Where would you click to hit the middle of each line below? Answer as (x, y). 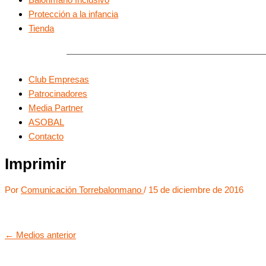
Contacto (46, 136)
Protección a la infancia (73, 14)
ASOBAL (46, 122)
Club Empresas (59, 79)
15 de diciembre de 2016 (196, 190)
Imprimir (35, 164)
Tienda (41, 28)
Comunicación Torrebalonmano (82, 190)
